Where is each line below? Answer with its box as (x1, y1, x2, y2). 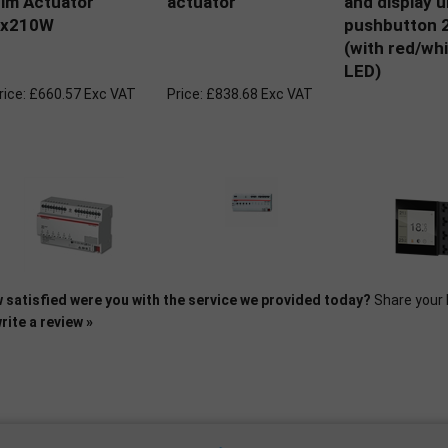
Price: (167, 86, 203, 102)
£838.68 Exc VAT (203, 86, 313, 102)
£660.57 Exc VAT (26, 86, 136, 102)
